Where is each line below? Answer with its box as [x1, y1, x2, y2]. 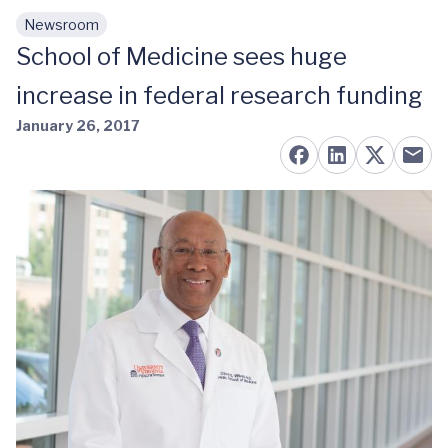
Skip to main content [31, 25, 191, 44]
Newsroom [24, 16, 99, 33]
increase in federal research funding [16, 81, 423, 110]
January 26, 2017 [16, 117, 140, 134]
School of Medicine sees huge [16, 42, 347, 71]
